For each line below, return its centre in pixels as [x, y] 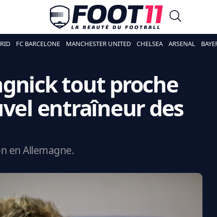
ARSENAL [182, 44]
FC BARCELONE [38, 44]
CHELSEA [149, 44]
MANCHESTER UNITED [98, 44]
